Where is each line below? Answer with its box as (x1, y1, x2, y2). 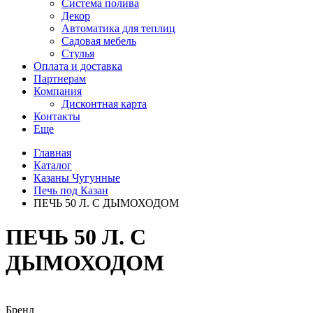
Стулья (61, 48, 94, 59)
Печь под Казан (34, 184, 108, 196)
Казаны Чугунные (34, 172, 120, 184)
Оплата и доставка (34, 60, 122, 72)
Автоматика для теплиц (61, 22, 175, 34)
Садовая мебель (61, 35, 136, 47)
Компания (34, 85, 82, 97)
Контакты (34, 110, 80, 122)
